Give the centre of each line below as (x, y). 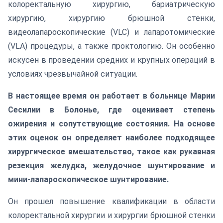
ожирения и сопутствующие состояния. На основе (111, 124)
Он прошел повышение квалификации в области (111, 201)
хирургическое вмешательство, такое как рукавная (111, 152)
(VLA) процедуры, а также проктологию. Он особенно (111, 46)
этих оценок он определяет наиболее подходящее (111, 138)
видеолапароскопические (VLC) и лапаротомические (111, 32)
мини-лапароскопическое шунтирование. (88, 179)
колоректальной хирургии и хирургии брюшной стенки (111, 215)
